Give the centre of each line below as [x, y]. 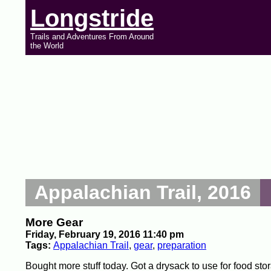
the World [47, 46]
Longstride [92, 18]
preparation [182, 245]
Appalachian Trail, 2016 [143, 192]
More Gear [54, 222]
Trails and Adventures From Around [92, 37]
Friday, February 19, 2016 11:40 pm [105, 234]
